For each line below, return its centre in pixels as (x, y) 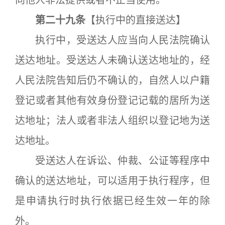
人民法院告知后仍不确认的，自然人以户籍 (113, 80)
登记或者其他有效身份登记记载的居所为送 (113, 100)
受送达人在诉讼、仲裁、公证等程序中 (113, 161)
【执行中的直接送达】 (136, 20)
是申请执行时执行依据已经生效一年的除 (113, 201)
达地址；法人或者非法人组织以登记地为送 (113, 121)
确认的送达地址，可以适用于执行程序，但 (113, 181)
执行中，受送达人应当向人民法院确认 (113, 40)
